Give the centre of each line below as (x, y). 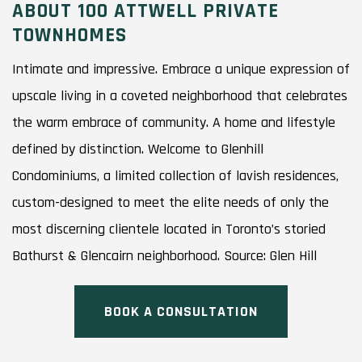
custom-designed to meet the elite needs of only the (170, 202)
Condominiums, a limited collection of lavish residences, (175, 175)
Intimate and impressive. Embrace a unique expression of (181, 69)
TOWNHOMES (69, 35)
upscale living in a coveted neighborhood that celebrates (180, 95)
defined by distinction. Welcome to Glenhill (138, 149)
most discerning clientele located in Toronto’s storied (169, 229)
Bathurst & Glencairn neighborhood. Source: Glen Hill (164, 255)
